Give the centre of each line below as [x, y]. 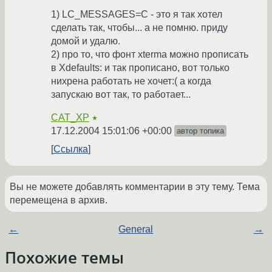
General [136, 229]
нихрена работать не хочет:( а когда [131, 81]
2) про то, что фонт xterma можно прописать [150, 55]
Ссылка [71, 149]
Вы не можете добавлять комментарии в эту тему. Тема [135, 187]
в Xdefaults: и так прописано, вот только [140, 68]
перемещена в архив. [59, 200]
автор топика [200, 131]
